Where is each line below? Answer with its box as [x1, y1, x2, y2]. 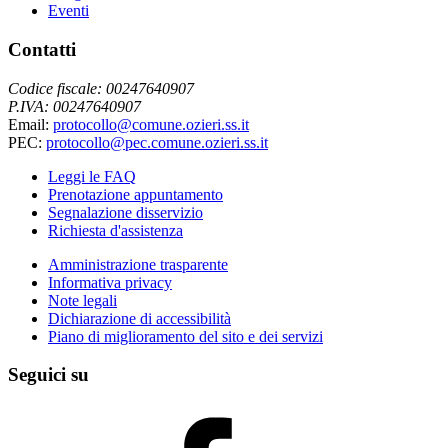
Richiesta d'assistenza [48, 221, 183, 239]
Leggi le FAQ [48, 167, 136, 185]
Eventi [48, 2, 89, 20]
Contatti [8, 38, 76, 60]
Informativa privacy [48, 273, 172, 291]
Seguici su [8, 364, 89, 386]
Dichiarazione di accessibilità [48, 309, 231, 327]
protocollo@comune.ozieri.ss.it [53, 115, 249, 133]
